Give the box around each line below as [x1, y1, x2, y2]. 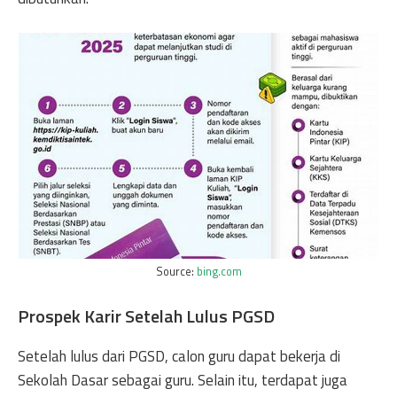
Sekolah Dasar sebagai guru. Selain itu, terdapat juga [18, 368, 347, 392]
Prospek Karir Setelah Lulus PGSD [18, 301, 275, 330]
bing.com [196, 263, 242, 280]
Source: [155, 263, 197, 280]
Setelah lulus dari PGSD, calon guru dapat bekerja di [18, 344, 340, 368]
